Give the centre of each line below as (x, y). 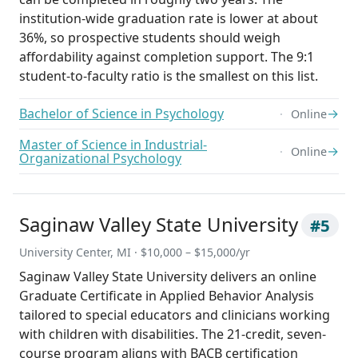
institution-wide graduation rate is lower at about (169, 18)
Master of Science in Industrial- (113, 144)
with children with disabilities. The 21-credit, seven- (173, 334)
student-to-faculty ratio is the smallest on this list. (169, 76)
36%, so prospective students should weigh (150, 37)
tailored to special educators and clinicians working (175, 315)
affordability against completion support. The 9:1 (167, 56)
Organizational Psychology (100, 158)
